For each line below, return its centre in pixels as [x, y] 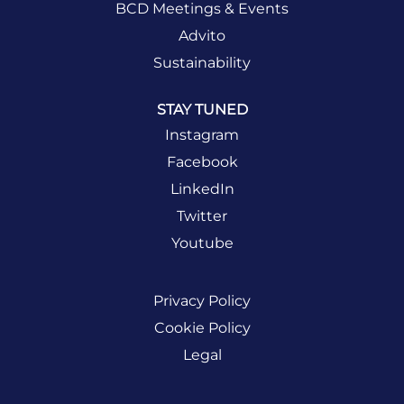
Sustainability [202, 62]
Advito [202, 35]
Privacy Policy [202, 300]
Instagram [202, 135]
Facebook [202, 162]
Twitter [202, 216]
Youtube [202, 243]
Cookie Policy [202, 327]
